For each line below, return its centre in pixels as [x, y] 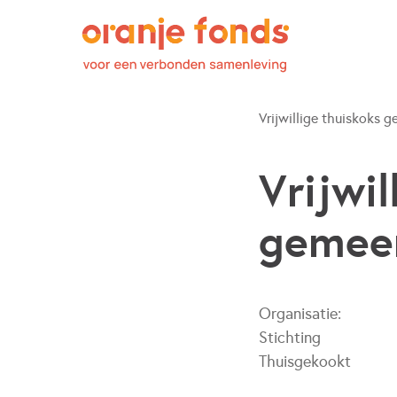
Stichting [290, 338]
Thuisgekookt [305, 362]
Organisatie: [300, 314]
